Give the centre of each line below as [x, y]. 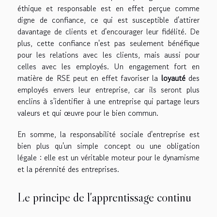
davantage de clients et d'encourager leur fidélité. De [108, 32]
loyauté [173, 78]
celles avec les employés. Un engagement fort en [108, 67]
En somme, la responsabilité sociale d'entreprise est [108, 134]
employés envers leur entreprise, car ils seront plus [108, 90]
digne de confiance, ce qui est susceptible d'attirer [108, 20]
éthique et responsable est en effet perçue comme [108, 8]
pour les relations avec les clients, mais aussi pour [108, 55]
